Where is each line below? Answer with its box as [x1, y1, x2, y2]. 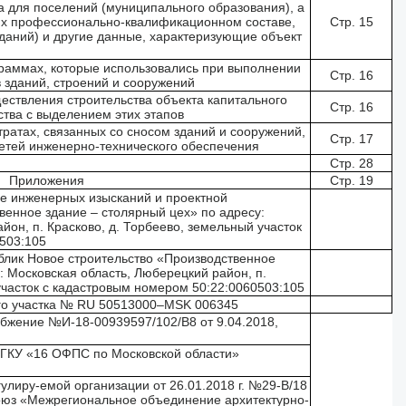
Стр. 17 [329, 131, 373, 146]
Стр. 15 [329, 14, 373, 29]
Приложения [9, 173, 84, 188]
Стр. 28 [329, 156, 373, 170]
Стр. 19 [329, 173, 373, 188]
